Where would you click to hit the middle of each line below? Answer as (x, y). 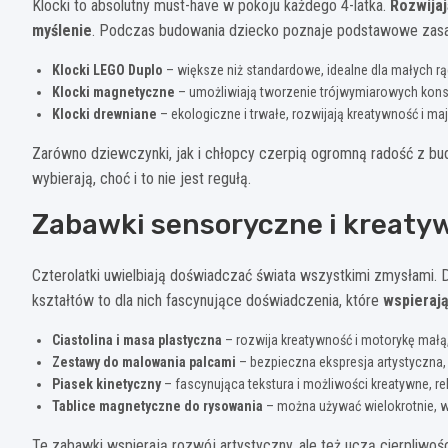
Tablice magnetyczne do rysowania (157, 405)
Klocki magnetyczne (113, 91)
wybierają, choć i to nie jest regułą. (141, 178)
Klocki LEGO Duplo (107, 69)
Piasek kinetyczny (106, 383)
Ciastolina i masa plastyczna (137, 339)
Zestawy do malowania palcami (144, 361)
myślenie (62, 30)
